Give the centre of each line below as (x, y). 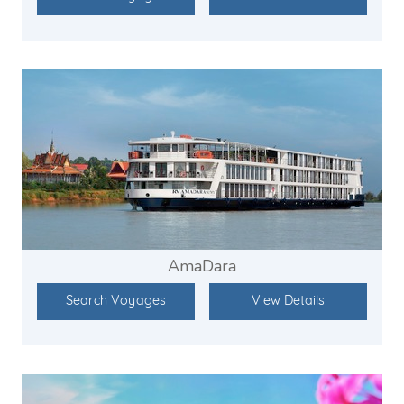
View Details (289, 302)
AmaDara (202, 266)
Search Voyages (115, 302)
